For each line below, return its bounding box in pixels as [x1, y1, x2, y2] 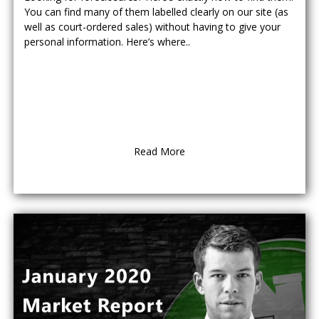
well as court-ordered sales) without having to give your [24, 20, 281, 33]
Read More [134, 145, 185, 158]
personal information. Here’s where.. [24, 35, 190, 48]
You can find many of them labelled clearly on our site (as [24, 5, 288, 19]
